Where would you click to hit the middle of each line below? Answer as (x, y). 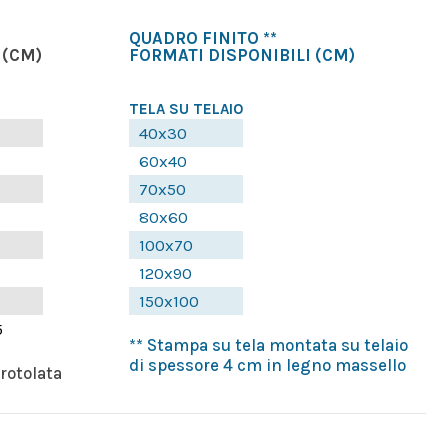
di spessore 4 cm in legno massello (267, 365)
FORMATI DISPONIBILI (219, 55)
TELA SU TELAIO (185, 109)
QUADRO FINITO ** (202, 38)
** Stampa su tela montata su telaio (268, 345)
